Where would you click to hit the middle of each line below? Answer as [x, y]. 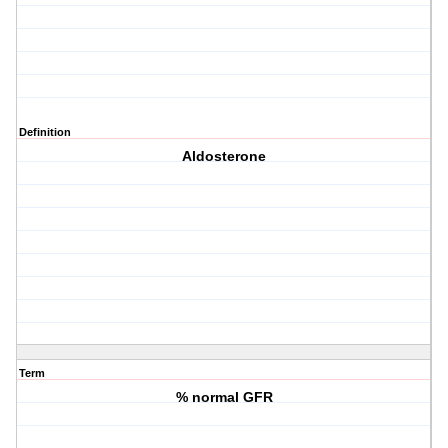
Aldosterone [224, 156]
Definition [45, 132]
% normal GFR [224, 397]
